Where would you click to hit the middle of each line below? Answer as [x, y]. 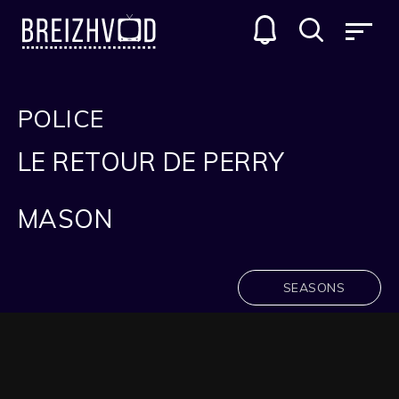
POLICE [61, 118]
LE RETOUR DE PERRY [151, 162]
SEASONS [313, 288]
